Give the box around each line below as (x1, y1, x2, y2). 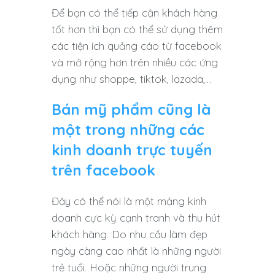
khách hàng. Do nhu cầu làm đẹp (52, 228, 207, 241)
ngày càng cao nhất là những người (52, 244, 221, 258)
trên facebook (52, 161, 155, 180)
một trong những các (52, 120, 204, 139)
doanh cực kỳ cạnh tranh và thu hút (52, 211, 220, 225)
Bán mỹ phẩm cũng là (52, 100, 211, 119)
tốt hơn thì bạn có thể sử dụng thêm (52, 23, 223, 36)
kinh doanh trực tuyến (52, 141, 212, 160)
